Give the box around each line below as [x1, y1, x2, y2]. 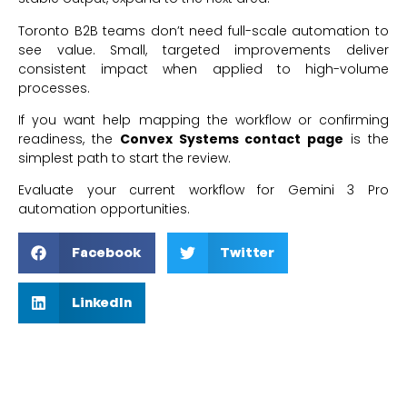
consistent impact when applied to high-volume [18, 59, 389, 78]
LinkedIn [71, 293, 132, 312]
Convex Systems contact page [119, 130, 344, 149]
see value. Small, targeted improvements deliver [18, 40, 389, 59]
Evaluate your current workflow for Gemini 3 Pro [18, 181, 389, 200]
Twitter [220, 243, 274, 262]
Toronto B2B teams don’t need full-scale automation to [18, 21, 389, 40]
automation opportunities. [18, 200, 190, 219]
